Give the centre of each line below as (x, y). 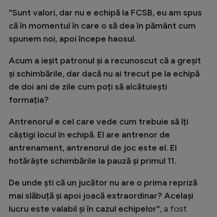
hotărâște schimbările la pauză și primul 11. (93, 161)
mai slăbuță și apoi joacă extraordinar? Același (101, 196)
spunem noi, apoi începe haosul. (72, 39)
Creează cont (84, 18)
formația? (29, 100)
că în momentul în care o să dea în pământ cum (102, 26)
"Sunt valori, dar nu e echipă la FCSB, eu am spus (105, 13)
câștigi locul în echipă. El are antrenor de (89, 135)
